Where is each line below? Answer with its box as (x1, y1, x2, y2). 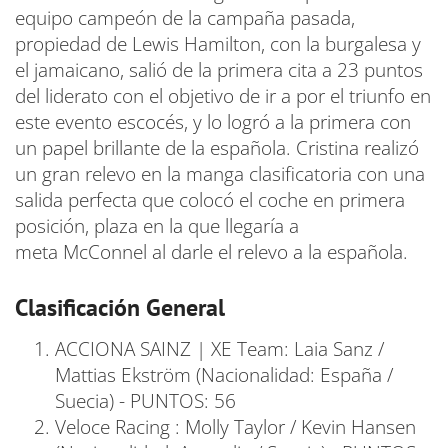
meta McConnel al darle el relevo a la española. (15, 239, 408, 265)
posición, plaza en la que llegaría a (15, 213, 299, 239)
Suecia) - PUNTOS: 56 (55, 388, 236, 414)
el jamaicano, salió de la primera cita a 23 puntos (15, 57, 423, 83)
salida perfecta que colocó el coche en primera (15, 187, 405, 213)
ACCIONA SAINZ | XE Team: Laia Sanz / (55, 336, 384, 362)
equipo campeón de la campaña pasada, (15, 5, 355, 31)
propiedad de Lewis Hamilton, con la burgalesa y (15, 31, 421, 57)
